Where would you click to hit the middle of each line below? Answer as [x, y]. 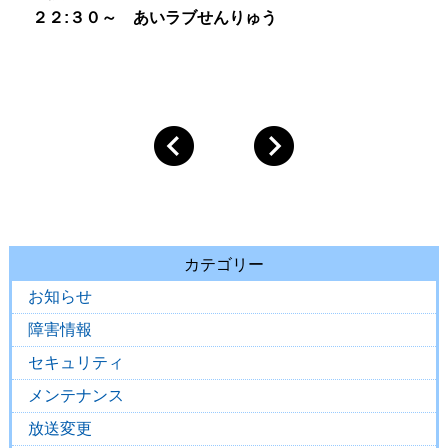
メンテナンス [75, 396]
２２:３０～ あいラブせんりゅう [146, 18]
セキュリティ [75, 363]
